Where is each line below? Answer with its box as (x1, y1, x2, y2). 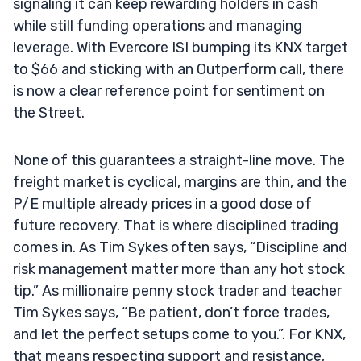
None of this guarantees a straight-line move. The (13, 151, 345, 169)
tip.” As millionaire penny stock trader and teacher (13, 281, 342, 300)
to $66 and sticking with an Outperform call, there (13, 60, 344, 78)
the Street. (13, 103, 85, 122)
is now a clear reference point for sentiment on (13, 81, 325, 100)
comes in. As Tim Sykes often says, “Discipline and (13, 238, 347, 256)
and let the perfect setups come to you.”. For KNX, (13, 325, 346, 343)
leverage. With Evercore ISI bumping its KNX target (13, 38, 348, 56)
